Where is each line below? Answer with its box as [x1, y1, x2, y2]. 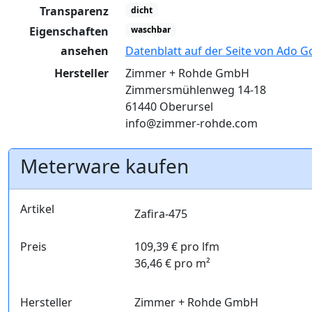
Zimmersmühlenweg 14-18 [125, 82, 266, 98]
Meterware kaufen [20, 153, 189, 180]
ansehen [61, 43, 109, 59]
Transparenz [40, 3, 109, 19]
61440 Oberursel [125, 99, 213, 115]
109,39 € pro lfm [134, 239, 219, 255]
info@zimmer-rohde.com [125, 116, 258, 132]
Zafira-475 [134, 206, 187, 222]
